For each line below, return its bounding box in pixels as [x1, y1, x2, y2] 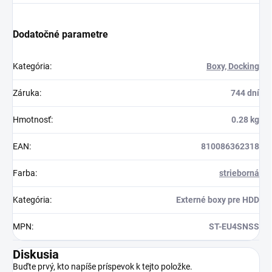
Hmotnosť [13, 115, 51, 125]
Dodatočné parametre [13, 29, 108, 41]
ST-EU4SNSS [209, 222, 259, 232]
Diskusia [13, 247, 59, 262]
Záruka [13, 88, 39, 98]
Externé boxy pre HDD [176, 195, 259, 205]
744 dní [231, 88, 259, 98]
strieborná [219, 168, 259, 178]
